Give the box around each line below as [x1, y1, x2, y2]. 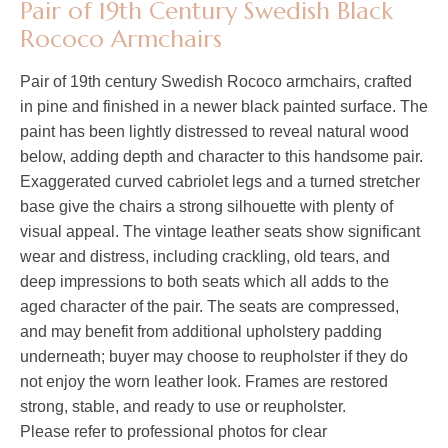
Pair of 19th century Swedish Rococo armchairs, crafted [20, 73, 412, 91]
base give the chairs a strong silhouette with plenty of [20, 198, 393, 216]
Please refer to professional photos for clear [20, 423, 327, 441]
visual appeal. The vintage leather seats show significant [20, 223, 420, 241]
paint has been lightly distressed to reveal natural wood [20, 123, 409, 141]
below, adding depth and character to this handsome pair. [20, 148, 423, 166]
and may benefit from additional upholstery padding [20, 323, 382, 341]
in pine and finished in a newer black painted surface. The [20, 98, 428, 116]
